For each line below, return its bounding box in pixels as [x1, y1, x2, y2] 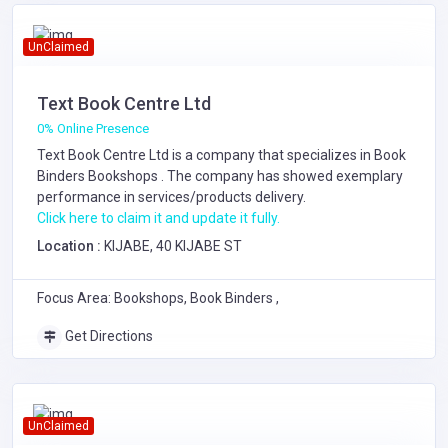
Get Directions [62, 328, 153, 344]
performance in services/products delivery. [37, 189, 306, 205]
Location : [37, 238, 104, 254]
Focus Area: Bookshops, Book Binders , [37, 290, 279, 306]
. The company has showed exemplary [158, 168, 403, 184]
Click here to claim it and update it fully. [37, 210, 280, 226]
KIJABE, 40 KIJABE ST [104, 238, 242, 254]
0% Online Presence [37, 121, 149, 136]
